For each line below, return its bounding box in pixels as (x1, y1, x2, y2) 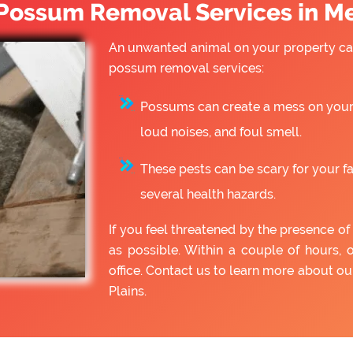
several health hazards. (140, 187, 277, 203)
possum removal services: (109, 61, 265, 76)
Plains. (109, 284, 147, 299)
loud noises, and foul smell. (140, 124, 303, 140)
